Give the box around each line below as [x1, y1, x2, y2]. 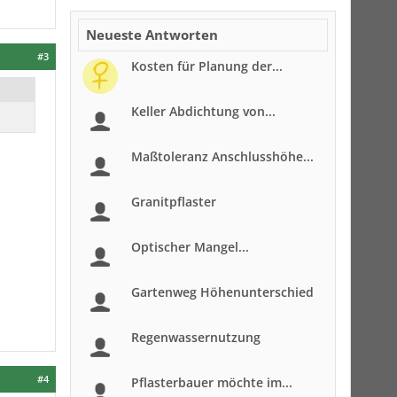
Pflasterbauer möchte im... [131, 374, 292, 391]
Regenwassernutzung [131, 329, 261, 346]
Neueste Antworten [86, 26, 218, 43]
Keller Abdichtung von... [131, 103, 276, 120]
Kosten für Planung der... [131, 58, 283, 74]
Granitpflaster [131, 193, 216, 210]
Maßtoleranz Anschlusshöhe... [131, 148, 314, 165]
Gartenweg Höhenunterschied [131, 284, 314, 300]
